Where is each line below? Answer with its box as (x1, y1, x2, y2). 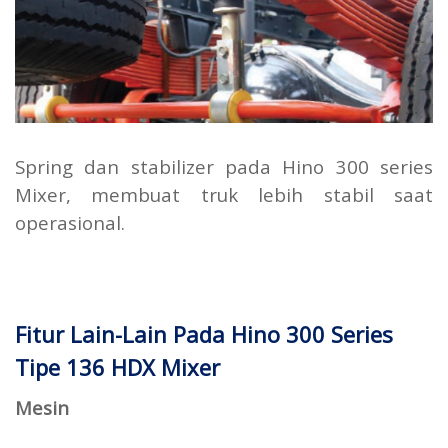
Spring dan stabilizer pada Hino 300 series (15, 154, 433, 180)
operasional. (15, 210, 125, 236)
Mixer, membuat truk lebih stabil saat (15, 182, 433, 208)
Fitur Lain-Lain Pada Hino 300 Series (15, 319, 393, 350)
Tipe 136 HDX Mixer (15, 352, 220, 383)
